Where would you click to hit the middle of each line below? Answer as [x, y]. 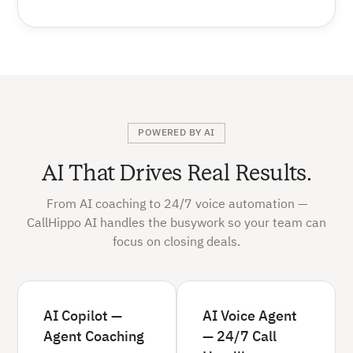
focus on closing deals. [176, 242]
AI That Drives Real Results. [176, 173]
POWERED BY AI [176, 133]
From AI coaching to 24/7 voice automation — [176, 204]
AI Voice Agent [250, 316]
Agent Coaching [94, 337]
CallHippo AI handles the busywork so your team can [176, 223]
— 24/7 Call [240, 337]
